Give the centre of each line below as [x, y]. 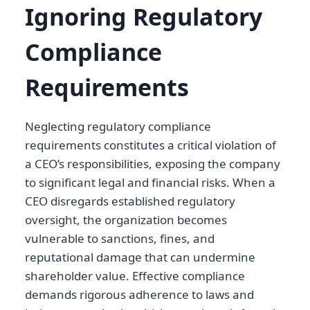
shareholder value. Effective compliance [135, 276]
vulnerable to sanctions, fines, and [120, 239]
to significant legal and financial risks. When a [150, 183]
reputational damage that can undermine [140, 257]
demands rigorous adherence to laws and [139, 295]
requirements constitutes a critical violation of [151, 145]
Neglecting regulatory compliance [118, 127]
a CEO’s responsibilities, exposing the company [153, 164]
